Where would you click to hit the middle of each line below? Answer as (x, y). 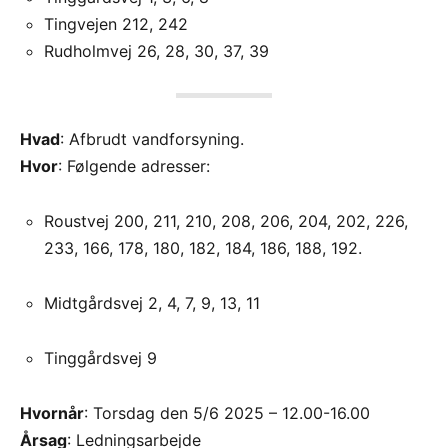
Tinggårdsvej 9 (100, 357)
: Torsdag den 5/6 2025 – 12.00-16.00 (227, 412)
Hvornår (52, 412)
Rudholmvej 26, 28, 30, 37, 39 (156, 50)
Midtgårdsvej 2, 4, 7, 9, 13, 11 (152, 302)
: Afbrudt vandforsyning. (152, 138)
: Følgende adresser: (134, 165)
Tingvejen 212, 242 (116, 23)
